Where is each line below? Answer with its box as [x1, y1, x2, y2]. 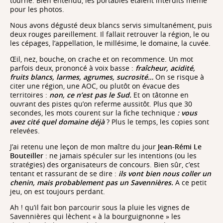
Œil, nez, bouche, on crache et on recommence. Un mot [10, 54, 193, 64]
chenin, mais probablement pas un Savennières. [10, 177, 175, 187]
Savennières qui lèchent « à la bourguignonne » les [10, 211, 181, 221]
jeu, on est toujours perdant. [10, 186, 105, 196]
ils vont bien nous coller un [118, 168, 211, 178]
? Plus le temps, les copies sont [105, 116, 209, 126]
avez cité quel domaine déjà [10, 116, 105, 126]
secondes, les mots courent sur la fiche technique [10, 108, 177, 117]
